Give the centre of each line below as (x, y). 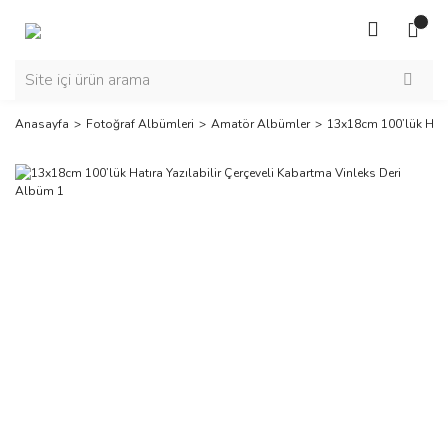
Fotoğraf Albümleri (140, 124)
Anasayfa (42, 124)
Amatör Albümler (260, 124)
